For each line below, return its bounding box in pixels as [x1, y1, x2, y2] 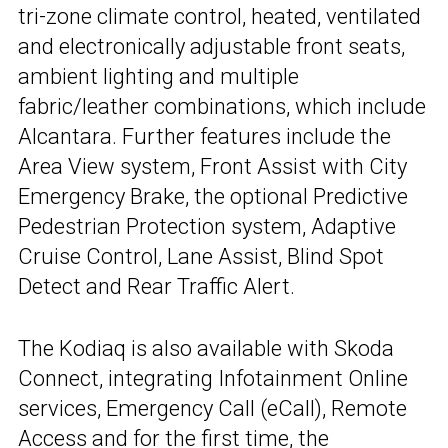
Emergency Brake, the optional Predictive [18, 184, 408, 210]
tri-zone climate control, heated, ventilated [18, 4, 421, 30]
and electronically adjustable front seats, [18, 34, 405, 60]
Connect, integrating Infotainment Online [18, 366, 408, 392]
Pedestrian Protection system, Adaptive [18, 214, 396, 240]
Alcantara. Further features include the [18, 124, 391, 150]
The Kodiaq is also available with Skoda [18, 336, 394, 362]
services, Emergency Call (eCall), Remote [18, 396, 407, 422]
